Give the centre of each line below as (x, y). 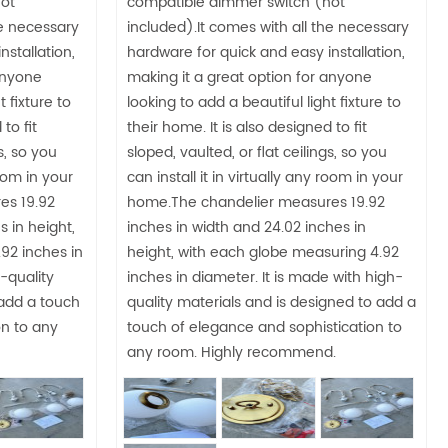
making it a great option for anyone (249, 77)
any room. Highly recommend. (231, 352)
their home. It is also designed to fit (247, 127)
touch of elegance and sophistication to (264, 327)
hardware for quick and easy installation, (266, 52)
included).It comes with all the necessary (268, 27)
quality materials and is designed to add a (271, 302)
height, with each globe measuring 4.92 (263, 252)
